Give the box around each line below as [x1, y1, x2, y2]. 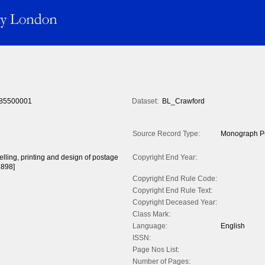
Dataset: [132, 97, 159, 106]
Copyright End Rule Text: [132, 186, 212, 195]
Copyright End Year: [132, 153, 197, 162]
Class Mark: [132, 210, 170, 219]
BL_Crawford [162, 97, 205, 106]
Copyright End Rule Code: [132, 174, 217, 183]
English [221, 222, 245, 231]
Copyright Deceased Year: [132, 198, 217, 207]
